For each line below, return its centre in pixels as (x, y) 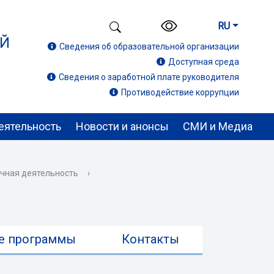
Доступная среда (204, 62)
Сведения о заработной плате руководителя (149, 77)
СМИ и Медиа (217, 126)
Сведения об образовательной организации (149, 47)
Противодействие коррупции (180, 93)
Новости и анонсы (122, 126)
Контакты (151, 239)
